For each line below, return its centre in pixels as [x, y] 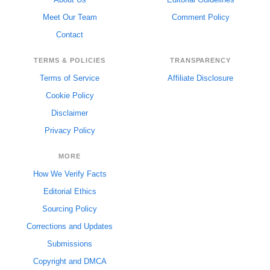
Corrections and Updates [70, 227]
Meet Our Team [70, 17]
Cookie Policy [70, 96]
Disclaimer [70, 113]
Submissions [70, 244]
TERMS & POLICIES [70, 61]
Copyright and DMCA [70, 262]
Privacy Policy [70, 131]
